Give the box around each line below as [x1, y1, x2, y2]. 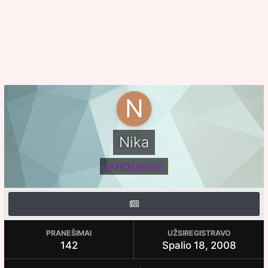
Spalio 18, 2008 [162, 239, 236, 251]
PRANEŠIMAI [46, 229, 92, 237]
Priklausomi [113, 161, 162, 171]
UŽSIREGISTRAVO [167, 229, 231, 237]
